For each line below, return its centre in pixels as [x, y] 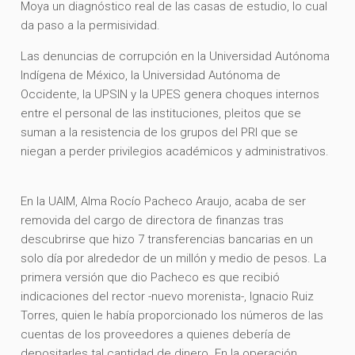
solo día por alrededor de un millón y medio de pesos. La [174, 258]
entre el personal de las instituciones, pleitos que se [161, 113]
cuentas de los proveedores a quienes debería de [156, 334]
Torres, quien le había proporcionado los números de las [172, 315]
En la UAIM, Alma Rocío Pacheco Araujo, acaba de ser [164, 201]
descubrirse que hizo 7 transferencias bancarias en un [167, 239]
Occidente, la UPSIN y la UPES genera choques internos [170, 94]
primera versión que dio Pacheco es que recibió [151, 277]
